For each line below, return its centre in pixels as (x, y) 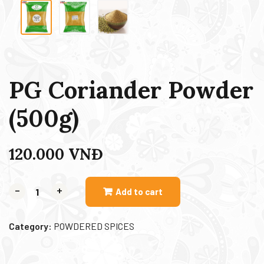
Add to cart (139, 191)
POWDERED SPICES (94, 226)
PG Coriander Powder (131, 90)
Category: (31, 226)
